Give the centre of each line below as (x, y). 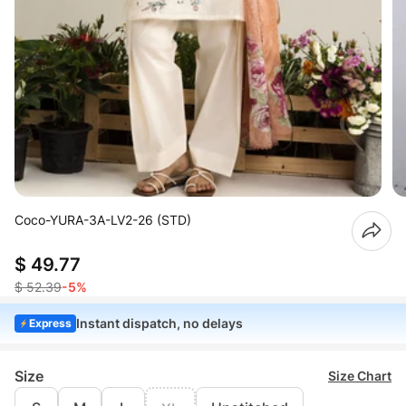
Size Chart (360, 375)
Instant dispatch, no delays (160, 323)
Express (50, 323)
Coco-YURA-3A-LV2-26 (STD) (103, 219)
